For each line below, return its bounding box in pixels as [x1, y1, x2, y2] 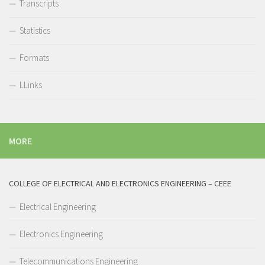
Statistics [20, 25, 50, 36]
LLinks [20, 79, 42, 91]
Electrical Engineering [20, 201, 96, 212]
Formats [20, 52, 49, 63]
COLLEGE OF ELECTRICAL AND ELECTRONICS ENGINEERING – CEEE [9, 178, 231, 189]
